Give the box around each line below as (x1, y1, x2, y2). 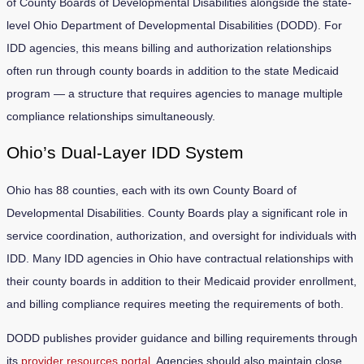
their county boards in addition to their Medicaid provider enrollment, (6, 274, 357, 288)
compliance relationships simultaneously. (6, 109, 215, 123)
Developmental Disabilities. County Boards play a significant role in (6, 206, 348, 219)
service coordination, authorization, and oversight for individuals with (6, 228, 357, 242)
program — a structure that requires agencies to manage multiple (6, 86, 343, 100)
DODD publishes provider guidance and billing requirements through (6, 331, 357, 344)
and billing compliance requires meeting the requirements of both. (6, 297, 344, 310)
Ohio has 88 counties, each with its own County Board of (6, 183, 297, 197)
